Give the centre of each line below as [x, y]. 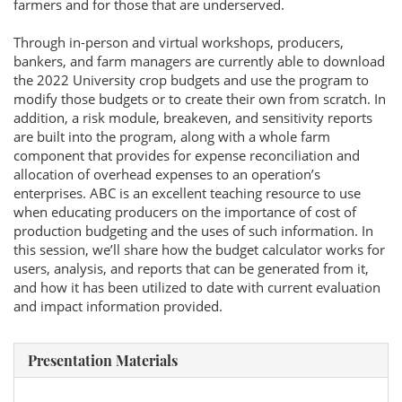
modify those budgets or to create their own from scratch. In [200, 99]
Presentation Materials [103, 360]
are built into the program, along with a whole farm [172, 136]
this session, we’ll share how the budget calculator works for [199, 249]
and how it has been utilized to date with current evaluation [197, 287]
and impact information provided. [118, 306]
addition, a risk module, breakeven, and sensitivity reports [193, 118]
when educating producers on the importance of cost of [185, 212]
